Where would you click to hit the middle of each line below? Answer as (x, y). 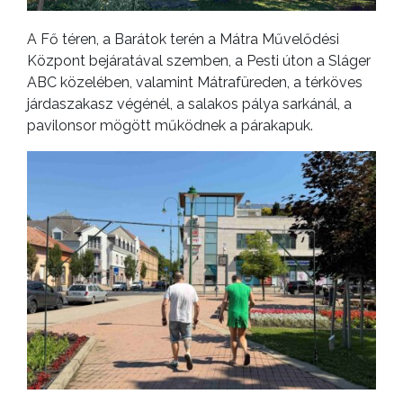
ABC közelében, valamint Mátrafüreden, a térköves (195, 83)
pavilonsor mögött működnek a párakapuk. (170, 126)
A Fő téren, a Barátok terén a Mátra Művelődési (183, 40)
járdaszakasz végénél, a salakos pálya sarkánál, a (189, 104)
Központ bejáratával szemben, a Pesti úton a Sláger (199, 61)
